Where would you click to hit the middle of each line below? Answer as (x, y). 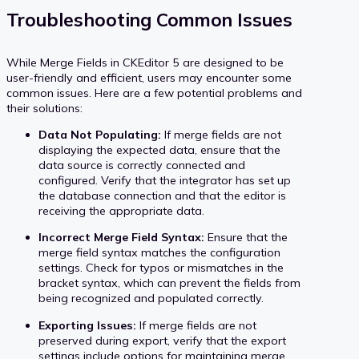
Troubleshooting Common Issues (149, 20)
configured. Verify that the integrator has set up (165, 181)
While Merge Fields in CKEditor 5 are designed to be (145, 62)
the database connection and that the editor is (162, 196)
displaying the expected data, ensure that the (159, 150)
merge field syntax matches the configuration (159, 253)
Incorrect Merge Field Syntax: (121, 238)
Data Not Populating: (100, 135)
